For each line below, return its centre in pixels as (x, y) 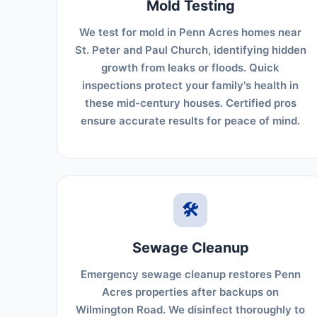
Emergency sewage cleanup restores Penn (190, 274)
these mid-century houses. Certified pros (190, 103)
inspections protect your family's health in (191, 85)
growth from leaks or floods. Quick (191, 68)
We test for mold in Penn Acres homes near (191, 32)
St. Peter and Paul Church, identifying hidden (190, 50)
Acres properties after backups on (191, 292)
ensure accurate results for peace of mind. (191, 121)
